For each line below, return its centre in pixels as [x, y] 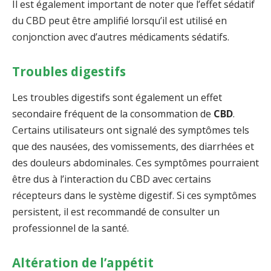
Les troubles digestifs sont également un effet [117, 98]
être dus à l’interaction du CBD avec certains [112, 179]
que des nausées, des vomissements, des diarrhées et [133, 147]
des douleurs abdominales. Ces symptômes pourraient [135, 163]
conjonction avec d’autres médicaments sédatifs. [121, 37]
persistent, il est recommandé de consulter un [116, 212]
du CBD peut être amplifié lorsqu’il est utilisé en [119, 21]
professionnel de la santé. [70, 228]
